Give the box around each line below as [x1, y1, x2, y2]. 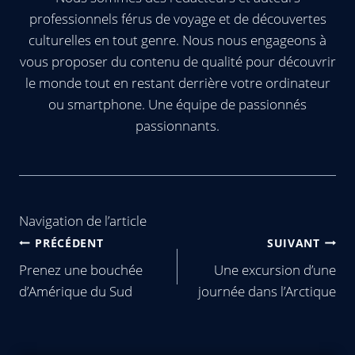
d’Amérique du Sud [19, 282, 132, 300]
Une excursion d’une [214, 261, 336, 279]
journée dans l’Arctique [198, 282, 336, 300]
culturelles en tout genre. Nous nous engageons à [29, 31, 326, 49]
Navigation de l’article [19, 211, 147, 230]
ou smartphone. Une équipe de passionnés [48, 95, 307, 113]
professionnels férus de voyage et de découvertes [29, 10, 326, 28]
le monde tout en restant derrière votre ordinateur [25, 74, 330, 92]
